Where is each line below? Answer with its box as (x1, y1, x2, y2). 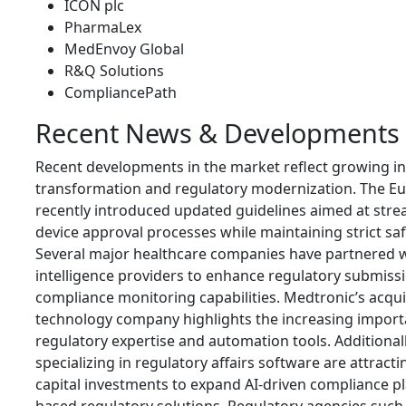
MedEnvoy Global (64, 39, 184, 59)
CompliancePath (64, 82, 177, 102)
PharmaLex (64, 17, 141, 37)
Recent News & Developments (35, 115, 400, 150)
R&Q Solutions (64, 61, 164, 81)
